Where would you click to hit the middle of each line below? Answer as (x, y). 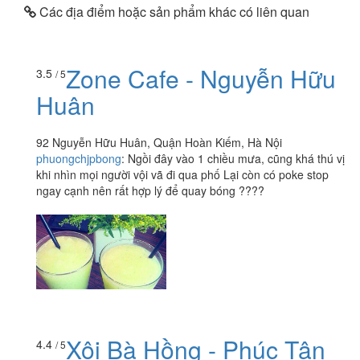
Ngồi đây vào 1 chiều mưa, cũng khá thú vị (236, 159)
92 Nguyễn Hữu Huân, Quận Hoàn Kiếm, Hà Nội (159, 143)
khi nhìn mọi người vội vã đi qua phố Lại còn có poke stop (182, 175)
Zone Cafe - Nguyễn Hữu (201, 79)
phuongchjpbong (79, 159)
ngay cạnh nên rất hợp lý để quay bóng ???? (150, 191)
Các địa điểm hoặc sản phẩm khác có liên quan (173, 11)
